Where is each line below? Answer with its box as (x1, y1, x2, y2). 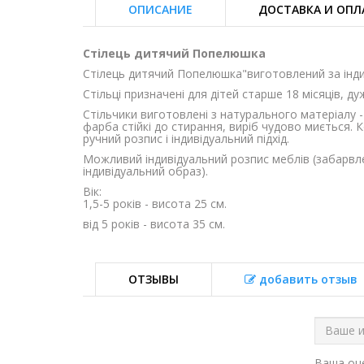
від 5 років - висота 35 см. (83, 215, 225, 232)
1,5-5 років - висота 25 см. (83, 195, 227, 211)
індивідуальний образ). (83, 162, 208, 179)
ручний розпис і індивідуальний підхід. (83, 130, 289, 146)
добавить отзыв (256, 271, 357, 287)
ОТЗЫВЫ (128, 271, 179, 287)
